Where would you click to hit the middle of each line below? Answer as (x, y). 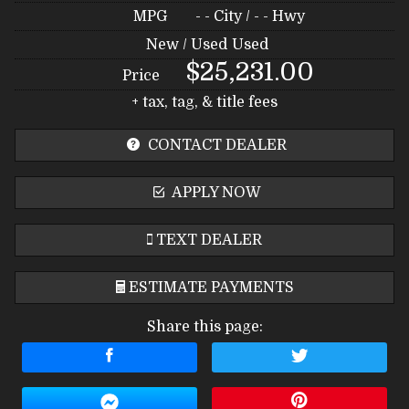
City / (232, 16)
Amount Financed (110, 380)
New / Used (186, 44)
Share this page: (204, 326)
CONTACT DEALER (215, 145)
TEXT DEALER (209, 240)
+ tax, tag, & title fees (204, 102)
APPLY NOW (215, 192)
